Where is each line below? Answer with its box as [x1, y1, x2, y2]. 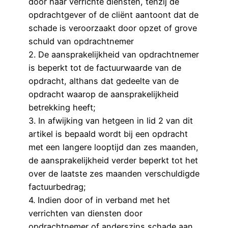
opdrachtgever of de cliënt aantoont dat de [28, 10, 198, 20]
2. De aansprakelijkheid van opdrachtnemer [28, 49, 199, 60]
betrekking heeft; [28, 102, 96, 113]
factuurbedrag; [28, 182, 86, 192]
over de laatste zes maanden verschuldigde [28, 168, 199, 179]
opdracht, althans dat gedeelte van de [28, 76, 179, 87]
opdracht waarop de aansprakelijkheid [28, 89, 179, 100]
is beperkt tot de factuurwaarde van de [28, 63, 181, 73]
